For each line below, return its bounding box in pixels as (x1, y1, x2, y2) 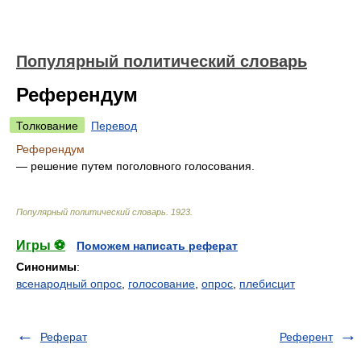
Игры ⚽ (16, 239, 65, 252)
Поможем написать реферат (77, 239, 238, 252)
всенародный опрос (16, 277, 122, 290)
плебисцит (239, 277, 295, 290)
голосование (128, 277, 195, 290)
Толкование (16, 119, 78, 132)
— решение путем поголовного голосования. (16, 160, 255, 172)
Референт (280, 330, 333, 343)
